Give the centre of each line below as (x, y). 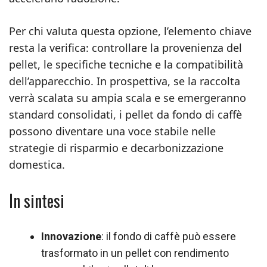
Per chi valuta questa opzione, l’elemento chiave (130, 31)
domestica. (37, 164)
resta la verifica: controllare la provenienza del (125, 48)
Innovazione (71, 236)
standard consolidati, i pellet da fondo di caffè (125, 114)
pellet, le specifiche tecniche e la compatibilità (126, 64)
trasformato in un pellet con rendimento (135, 253)
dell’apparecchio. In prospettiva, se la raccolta (125, 81)
